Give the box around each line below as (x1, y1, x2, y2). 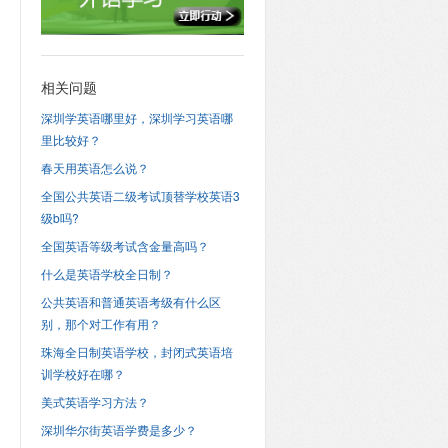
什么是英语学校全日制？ (40, 265, 173, 282)
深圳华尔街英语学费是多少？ (40, 421, 197, 438)
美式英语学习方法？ (40, 393, 149, 410)
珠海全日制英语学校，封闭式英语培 (40, 343, 233, 360)
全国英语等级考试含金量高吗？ (40, 237, 209, 254)
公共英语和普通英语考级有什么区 (40, 293, 221, 310)
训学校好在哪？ (40, 365, 125, 382)
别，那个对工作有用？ (40, 315, 161, 332)
